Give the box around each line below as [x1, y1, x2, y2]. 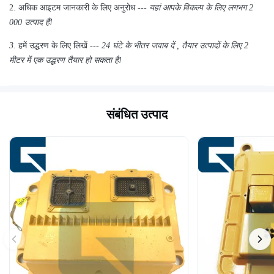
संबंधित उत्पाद [106, 105, 168, 123]
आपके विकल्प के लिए [163, 3, 225, 12]
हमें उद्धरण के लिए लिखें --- [16, 41, 102, 50]
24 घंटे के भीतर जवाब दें [102, 41, 174, 50]
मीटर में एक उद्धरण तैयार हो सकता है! [9, 56, 122, 65]
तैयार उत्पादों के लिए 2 [182, 41, 248, 50]
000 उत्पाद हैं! [9, 18, 53, 27]
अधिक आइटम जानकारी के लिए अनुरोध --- [18, 3, 147, 12]
